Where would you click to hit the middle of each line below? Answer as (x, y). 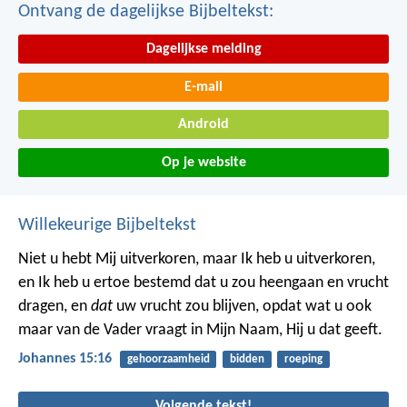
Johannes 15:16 (65, 359)
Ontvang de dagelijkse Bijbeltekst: (146, 12)
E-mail (203, 87)
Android (203, 125)
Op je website (203, 163)
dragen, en (55, 307)
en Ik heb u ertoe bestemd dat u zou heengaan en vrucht (203, 283)
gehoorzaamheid (168, 360)
